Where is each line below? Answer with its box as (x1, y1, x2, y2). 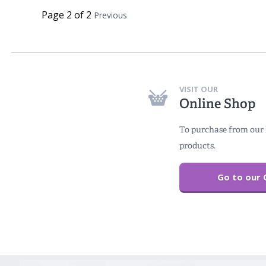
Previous (94, 9, 128, 21)
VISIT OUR (179, 83, 218, 94)
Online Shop (179, 95, 255, 111)
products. (179, 140, 216, 150)
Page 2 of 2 (42, 8, 94, 22)
